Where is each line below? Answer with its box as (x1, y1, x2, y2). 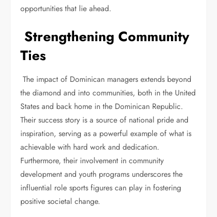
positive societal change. (20, 196, 103, 207)
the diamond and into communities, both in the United (20, 87, 196, 98)
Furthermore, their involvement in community (20, 155, 164, 166)
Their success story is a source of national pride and (20, 114, 189, 125)
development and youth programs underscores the (20, 169, 183, 180)
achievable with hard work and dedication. (20, 141, 160, 153)
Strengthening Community (20, 27, 190, 46)
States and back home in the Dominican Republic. (20, 101, 184, 112)
